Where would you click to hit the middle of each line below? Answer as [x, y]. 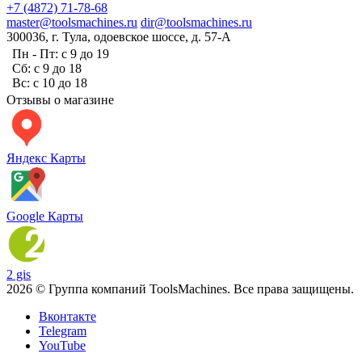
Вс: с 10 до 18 [50, 82]
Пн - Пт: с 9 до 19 [61, 53]
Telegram [63, 330]
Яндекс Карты [46, 158]
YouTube [62, 345]
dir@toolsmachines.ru [196, 22]
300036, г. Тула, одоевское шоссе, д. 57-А [119, 36]
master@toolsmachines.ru [72, 22]
